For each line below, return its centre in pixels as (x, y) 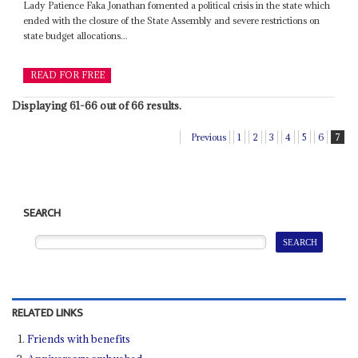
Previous (209, 137)
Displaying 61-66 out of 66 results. (96, 106)
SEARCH (42, 214)
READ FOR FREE (67, 76)
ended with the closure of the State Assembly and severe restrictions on (172, 21)
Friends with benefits (79, 338)
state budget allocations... (76, 36)
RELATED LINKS (47, 313)
